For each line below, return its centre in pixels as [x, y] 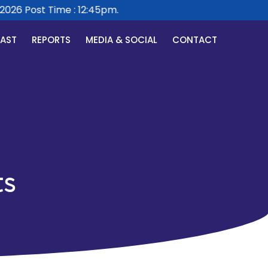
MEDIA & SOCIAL [122, 40]
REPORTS [51, 40]
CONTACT [195, 40]
